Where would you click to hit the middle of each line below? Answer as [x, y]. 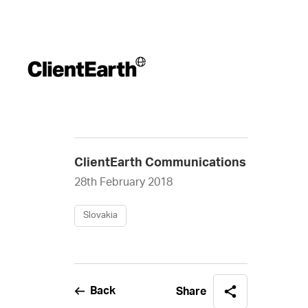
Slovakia [100, 216]
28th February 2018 [123, 182]
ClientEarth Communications [160, 163]
